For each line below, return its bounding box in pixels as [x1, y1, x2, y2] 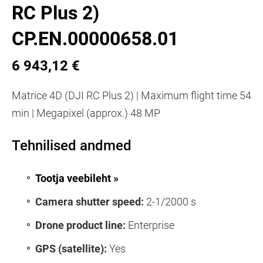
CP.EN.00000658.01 [12, 27, 178, 50]
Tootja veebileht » [35, 171, 119, 184]
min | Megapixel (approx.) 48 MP [12, 106, 160, 119]
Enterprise [126, 218, 174, 231]
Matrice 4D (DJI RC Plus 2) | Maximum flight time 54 [12, 89, 251, 102]
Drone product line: [35, 218, 126, 231]
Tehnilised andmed [12, 137, 131, 154]
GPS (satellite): [35, 242, 107, 255]
